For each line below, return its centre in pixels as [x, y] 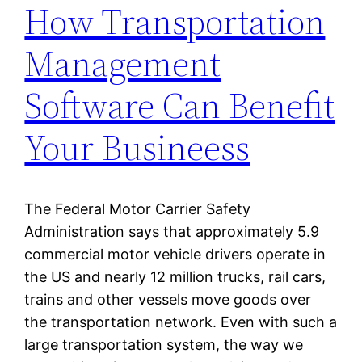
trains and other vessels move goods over [168, 300]
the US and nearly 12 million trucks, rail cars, [175, 277]
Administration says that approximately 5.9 [172, 232]
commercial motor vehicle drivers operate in [175, 255]
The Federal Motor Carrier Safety [138, 209]
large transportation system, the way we [164, 345]
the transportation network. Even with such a [181, 322]
